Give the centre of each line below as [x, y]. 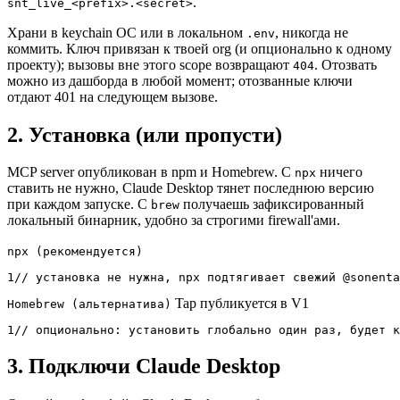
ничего [339, 172]
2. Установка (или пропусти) [145, 134]
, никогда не [312, 32]
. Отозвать [346, 64]
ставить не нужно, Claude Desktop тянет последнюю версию [191, 188]
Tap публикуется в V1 [242, 304]
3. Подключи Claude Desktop [144, 367]
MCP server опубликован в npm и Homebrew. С [151, 172]
